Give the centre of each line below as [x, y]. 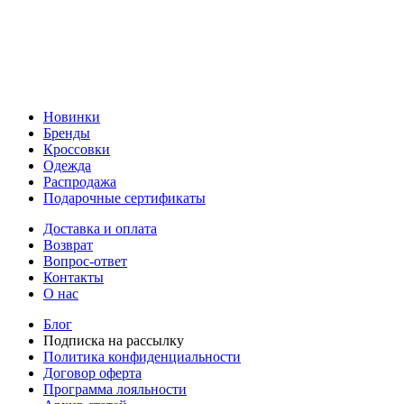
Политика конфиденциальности [142, 357]
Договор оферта [92, 373]
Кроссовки [77, 150]
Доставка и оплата [100, 229]
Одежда [67, 166]
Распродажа [80, 182]
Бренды [67, 133]
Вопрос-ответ [85, 262]
